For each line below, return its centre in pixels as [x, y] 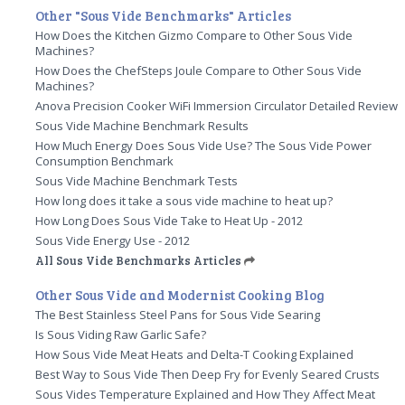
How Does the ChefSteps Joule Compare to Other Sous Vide [199, 70]
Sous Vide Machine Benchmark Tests [137, 180]
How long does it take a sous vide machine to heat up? [184, 200]
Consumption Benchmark [105, 160]
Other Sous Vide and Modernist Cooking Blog [180, 294]
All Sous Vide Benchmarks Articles [139, 260]
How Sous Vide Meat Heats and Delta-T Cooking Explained [195, 354]
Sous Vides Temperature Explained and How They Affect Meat [206, 394]
